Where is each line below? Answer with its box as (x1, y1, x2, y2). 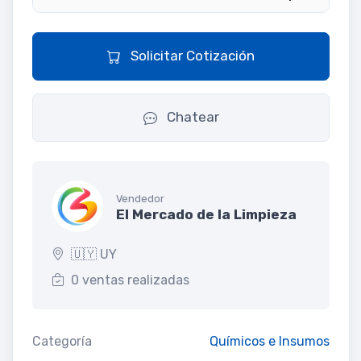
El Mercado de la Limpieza (116, 205, 297, 222)
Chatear (163, 109, 219, 126)
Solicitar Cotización (127, 48, 255, 64)
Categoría (32, 334, 92, 350)
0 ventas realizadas (71, 272, 189, 288)
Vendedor (116, 192, 164, 205)
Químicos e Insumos (210, 334, 330, 350)
